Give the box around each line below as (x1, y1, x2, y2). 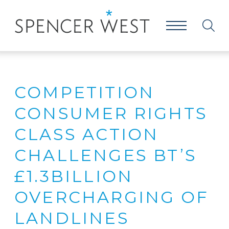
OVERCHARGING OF (14, 187, 209, 207)
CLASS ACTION (14, 124, 159, 144)
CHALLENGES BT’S (14, 145, 197, 165)
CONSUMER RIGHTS (14, 103, 208, 123)
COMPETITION (14, 82, 155, 102)
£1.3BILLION (14, 166, 133, 186)
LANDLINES (14, 208, 129, 228)
